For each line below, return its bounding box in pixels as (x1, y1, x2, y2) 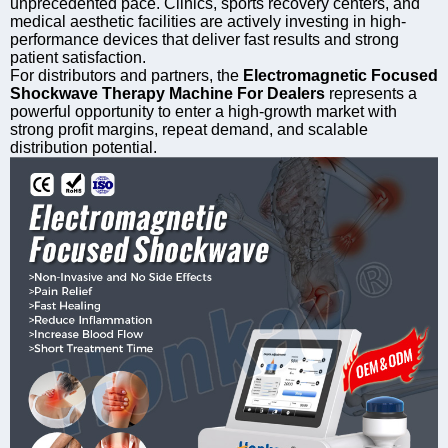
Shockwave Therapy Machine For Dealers (10, 84, 325, 102)
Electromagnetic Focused (243, 66, 438, 84)
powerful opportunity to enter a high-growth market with (10, 102, 397, 120)
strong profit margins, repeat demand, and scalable (10, 120, 368, 138)
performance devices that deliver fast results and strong (10, 30, 399, 48)
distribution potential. (10, 138, 157, 156)
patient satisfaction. (10, 48, 146, 66)
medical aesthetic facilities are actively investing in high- (10, 12, 406, 30)
